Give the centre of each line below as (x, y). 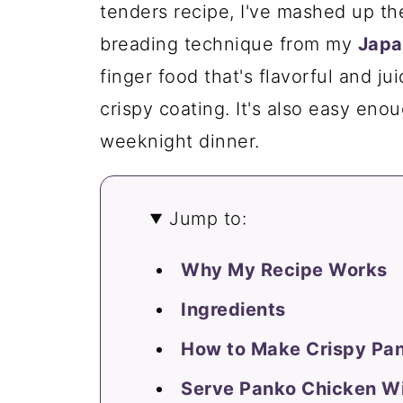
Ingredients (233, 309)
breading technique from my (229, 44)
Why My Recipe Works (284, 270)
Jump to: (208, 219)
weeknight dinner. (180, 141)
